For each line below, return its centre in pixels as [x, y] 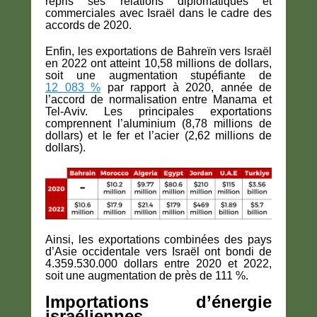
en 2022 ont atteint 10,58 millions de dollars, [158, 64]
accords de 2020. [88, 25]
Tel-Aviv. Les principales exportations [158, 112]
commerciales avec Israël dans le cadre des [158, 13]
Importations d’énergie [158, 302]
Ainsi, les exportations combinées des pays [158, 240]
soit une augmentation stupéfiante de [158, 76]
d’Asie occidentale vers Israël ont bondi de [158, 252]
